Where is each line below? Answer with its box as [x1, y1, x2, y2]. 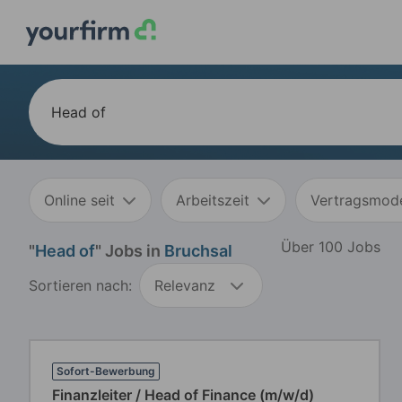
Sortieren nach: [29, 276, 132, 294]
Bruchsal [164, 241, 232, 260]
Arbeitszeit [176, 191, 249, 209]
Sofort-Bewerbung [57, 364, 155, 378]
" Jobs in [95, 241, 164, 260]
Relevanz [154, 276, 215, 294]
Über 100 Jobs [281, 237, 380, 256]
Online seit [44, 191, 115, 209]
